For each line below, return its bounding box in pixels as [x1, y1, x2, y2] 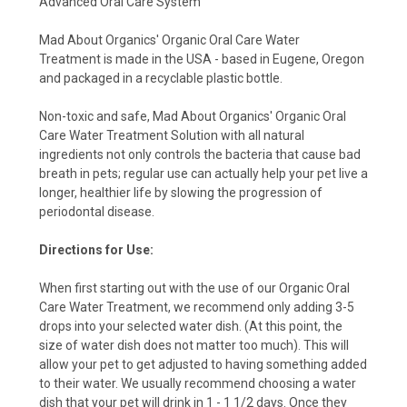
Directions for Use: [39, 243, 154, 258]
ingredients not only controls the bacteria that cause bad [39, 147, 361, 163]
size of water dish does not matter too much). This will [39, 338, 349, 353]
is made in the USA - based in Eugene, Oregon [104, 52, 364, 67]
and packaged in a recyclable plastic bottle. [39, 71, 283, 86]
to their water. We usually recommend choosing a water [39, 376, 356, 392]
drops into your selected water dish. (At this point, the [39, 319, 342, 334]
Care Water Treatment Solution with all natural [39, 128, 304, 144]
